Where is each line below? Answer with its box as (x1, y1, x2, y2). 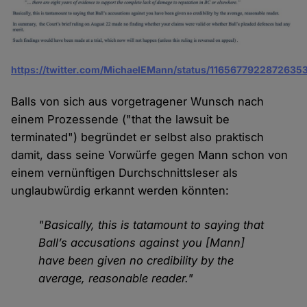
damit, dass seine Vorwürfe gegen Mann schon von (11, 147, 288, 162)
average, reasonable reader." (38, 271, 194, 285)
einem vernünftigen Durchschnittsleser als (11, 165, 238, 180)
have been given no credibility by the (38, 253, 234, 267)
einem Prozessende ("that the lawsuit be (11, 112, 230, 126)
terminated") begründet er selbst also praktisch (11, 130, 265, 144)
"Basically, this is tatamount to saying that (38, 217, 265, 232)
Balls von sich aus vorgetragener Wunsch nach (11, 94, 265, 108)
